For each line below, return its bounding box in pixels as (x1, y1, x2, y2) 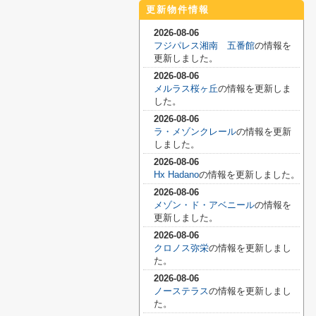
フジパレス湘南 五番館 (154, 40, 255, 51)
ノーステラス (154, 286, 209, 296)
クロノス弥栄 (154, 243, 209, 253)
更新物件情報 (146, 4, 209, 15)
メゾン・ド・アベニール (154, 200, 255, 210)
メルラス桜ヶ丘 (154, 83, 218, 94)
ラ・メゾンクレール (154, 126, 236, 137)
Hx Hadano (154, 169, 199, 180)
